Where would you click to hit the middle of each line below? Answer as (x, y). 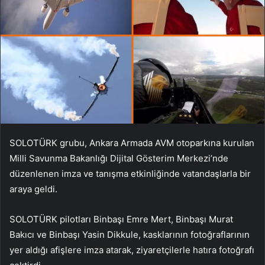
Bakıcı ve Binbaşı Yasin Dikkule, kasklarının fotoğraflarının (130, 234)
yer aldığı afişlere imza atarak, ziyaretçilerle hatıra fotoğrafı (132, 250)
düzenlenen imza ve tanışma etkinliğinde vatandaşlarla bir (130, 173)
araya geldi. (33, 189)
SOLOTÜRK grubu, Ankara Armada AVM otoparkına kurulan (132, 143)
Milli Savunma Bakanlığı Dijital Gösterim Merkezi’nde (119, 158)
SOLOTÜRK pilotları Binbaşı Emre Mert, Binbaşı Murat (121, 219)
